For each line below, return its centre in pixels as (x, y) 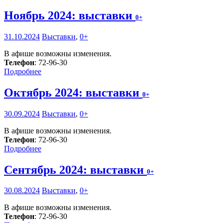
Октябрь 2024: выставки (73, 92)
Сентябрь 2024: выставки (75, 169)
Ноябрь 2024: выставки (70, 15)
